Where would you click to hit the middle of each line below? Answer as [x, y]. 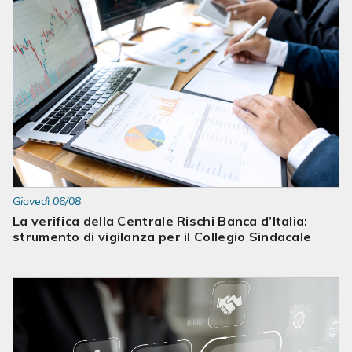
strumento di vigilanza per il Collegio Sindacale [162, 236]
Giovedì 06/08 [47, 201]
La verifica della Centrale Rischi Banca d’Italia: [160, 221]
